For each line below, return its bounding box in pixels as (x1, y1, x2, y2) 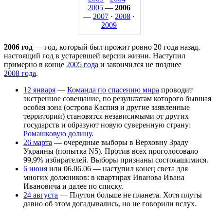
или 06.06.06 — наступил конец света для (47, 164, 188, 173)
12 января (23, 85, 55, 94)
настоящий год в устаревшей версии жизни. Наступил (4, 51, 185, 60)
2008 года (4, 69, 36, 77)
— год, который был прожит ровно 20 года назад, (33, 42, 200, 51)
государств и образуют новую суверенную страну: (23, 120, 191, 129)
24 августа (23, 190, 58, 199)
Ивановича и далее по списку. (23, 182, 123, 190)
